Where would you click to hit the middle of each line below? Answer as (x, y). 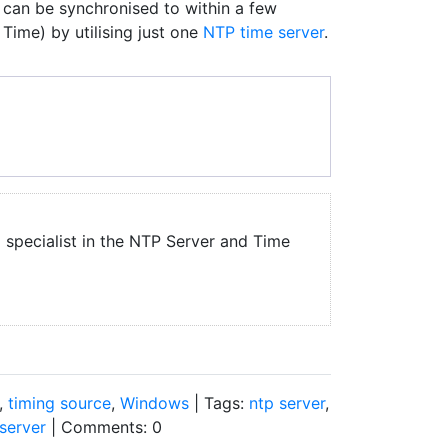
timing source (59, 403)
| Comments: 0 (104, 427)
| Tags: (219, 403)
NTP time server (263, 32)
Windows (154, 403)
